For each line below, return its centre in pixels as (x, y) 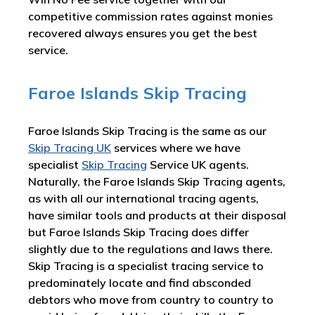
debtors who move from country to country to (151, 300)
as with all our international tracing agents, (143, 199)
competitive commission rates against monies (150, 17)
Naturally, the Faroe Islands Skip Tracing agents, (157, 182)
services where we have (176, 148)
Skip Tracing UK (70, 148)
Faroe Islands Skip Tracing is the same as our (147, 131)
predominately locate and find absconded (140, 283)
